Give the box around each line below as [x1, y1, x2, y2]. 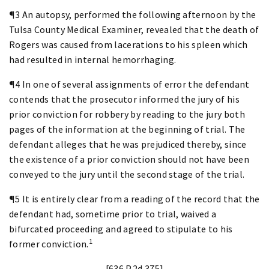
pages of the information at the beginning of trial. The [9, 122, 246, 135]
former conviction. [9, 237, 89, 250]
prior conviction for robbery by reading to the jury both [9, 107, 245, 120]
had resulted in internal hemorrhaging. [9, 53, 177, 65]
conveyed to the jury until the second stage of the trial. [9, 168, 245, 180]
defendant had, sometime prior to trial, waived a [9, 207, 217, 220]
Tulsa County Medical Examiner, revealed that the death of [9, 23, 259, 35]
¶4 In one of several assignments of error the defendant [9, 77, 250, 90]
